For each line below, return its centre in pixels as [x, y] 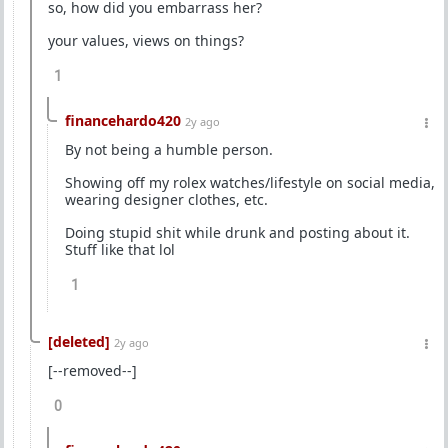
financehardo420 [123, 120]
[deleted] [79, 341]
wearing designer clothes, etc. [166, 199]
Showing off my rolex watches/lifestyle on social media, [250, 182]
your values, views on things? [146, 40]
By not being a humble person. [169, 149]
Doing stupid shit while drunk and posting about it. [237, 232]
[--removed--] [92, 370]
